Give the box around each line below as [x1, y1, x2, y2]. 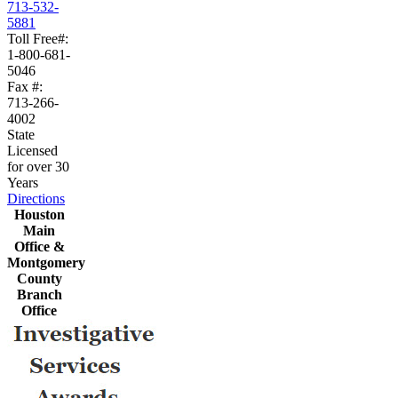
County [16, 271, 62, 287]
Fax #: [7, 79, 43, 95]
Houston [13, 207, 65, 223]
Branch [16, 287, 62, 303]
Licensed [7, 143, 58, 159]
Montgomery [7, 255, 85, 271]
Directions [7, 191, 65, 207]
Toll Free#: [7, 31, 68, 47]
